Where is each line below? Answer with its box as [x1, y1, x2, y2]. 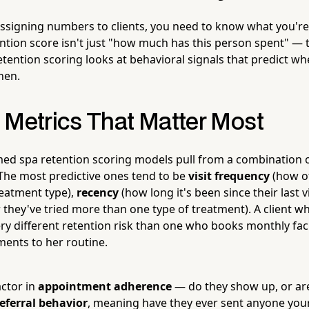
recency [77, 184, 119, 200]
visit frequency [188, 168, 270, 183]
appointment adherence [38, 278, 172, 294]
